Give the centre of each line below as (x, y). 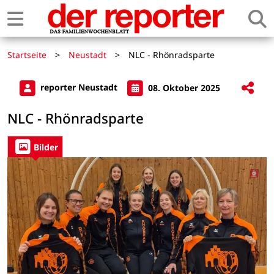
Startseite (27, 55)
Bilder (46, 147)
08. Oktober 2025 (183, 87)
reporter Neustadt (79, 87)
